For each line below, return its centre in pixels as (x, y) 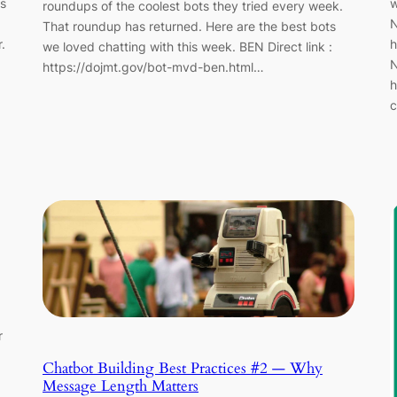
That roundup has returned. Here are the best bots (189, 26)
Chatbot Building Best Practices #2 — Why (183, 369)
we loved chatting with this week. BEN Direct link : (187, 46)
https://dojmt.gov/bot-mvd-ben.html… (153, 66)
